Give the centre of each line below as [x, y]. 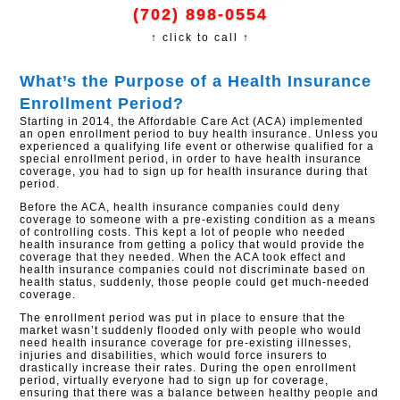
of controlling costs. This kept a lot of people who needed [183, 232]
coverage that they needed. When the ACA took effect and [183, 257]
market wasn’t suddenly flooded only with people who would [191, 330]
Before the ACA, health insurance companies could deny [180, 207]
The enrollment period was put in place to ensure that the [183, 318]
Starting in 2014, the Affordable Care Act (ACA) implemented [192, 121]
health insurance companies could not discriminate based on [193, 270]
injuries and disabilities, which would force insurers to [174, 355]
